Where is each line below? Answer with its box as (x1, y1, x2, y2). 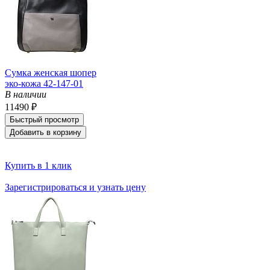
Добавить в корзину (10, 127, 81, 137)
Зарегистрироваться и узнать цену (5, 181, 146, 192)
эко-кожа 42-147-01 (5, 78, 83, 89)
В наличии (5, 89, 46, 99)
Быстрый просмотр (10, 115, 79, 124)
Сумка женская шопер (5, 67, 96, 78)
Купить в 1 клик (5, 160, 72, 171)
